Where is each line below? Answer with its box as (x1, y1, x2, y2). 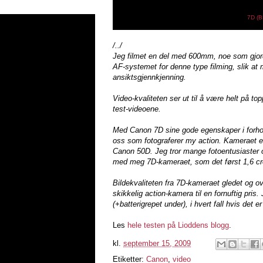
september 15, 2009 (123, 238, 191, 248)
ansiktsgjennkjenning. (113, 72, 186, 82)
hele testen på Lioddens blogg (127, 220, 229, 230)
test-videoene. (113, 104, 161, 113)
